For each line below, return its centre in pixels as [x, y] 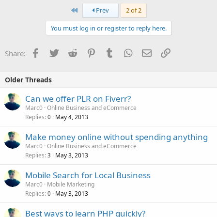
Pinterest [110, 52]
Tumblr [126, 52]
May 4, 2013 [72, 117]
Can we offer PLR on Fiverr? [78, 98]
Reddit [87, 52]
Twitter [70, 52]
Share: [15, 53]
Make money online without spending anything [116, 137]
